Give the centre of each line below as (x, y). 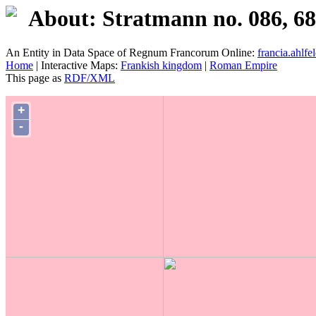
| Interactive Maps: (77, 66)
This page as (35, 78)
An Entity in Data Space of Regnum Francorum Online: (132, 53)
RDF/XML (90, 78)
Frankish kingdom (161, 66)
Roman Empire (243, 66)
